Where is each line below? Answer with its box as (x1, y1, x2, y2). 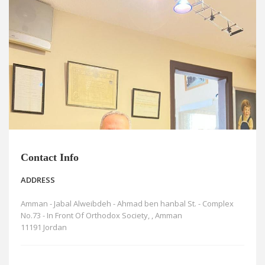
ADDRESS (21, 174, 55, 186)
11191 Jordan (21, 222, 67, 233)
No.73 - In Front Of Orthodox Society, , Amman (21, 210, 182, 221)
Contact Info (21, 151, 79, 164)
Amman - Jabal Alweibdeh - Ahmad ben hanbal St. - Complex (21, 198, 234, 209)
